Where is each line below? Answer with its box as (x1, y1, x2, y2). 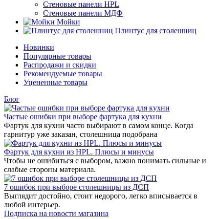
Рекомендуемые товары (23, 69, 102, 78)
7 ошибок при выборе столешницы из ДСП (4, 183, 149, 191)
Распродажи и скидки (23, 61, 96, 69)
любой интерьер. (4, 200, 60, 209)
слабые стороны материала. (4, 165, 96, 174)
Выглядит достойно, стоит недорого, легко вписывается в (4, 192, 197, 200)
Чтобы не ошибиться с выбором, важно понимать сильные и (4, 156, 206, 165)
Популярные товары (23, 52, 91, 60)
